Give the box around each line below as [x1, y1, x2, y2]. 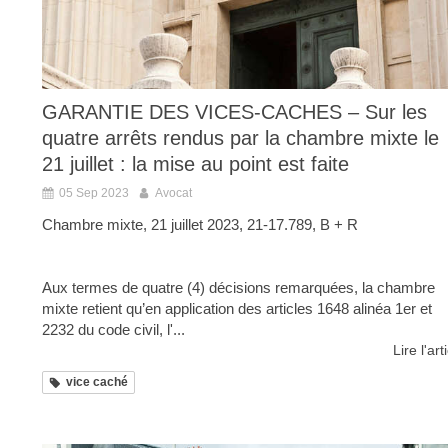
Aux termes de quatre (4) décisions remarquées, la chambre [42, 279, 435, 297]
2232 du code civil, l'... [42, 321, 185, 339]
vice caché [66, 375, 128, 390]
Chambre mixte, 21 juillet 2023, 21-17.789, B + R [42, 216, 358, 234]
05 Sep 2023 [59, 186, 129, 201]
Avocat [155, 186, 192, 201]
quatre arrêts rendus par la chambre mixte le [42, 127, 439, 150]
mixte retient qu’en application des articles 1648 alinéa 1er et [42, 300, 432, 318]
